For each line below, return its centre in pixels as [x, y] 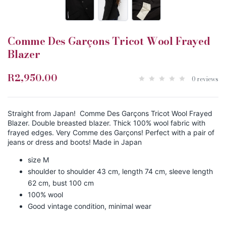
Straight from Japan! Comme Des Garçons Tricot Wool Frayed [110, 114]
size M [38, 160]
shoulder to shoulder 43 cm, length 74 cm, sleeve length [120, 172]
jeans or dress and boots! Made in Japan [75, 142]
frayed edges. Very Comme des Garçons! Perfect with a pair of [111, 133]
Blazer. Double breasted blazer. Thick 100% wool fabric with [106, 123]
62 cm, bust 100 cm [61, 183]
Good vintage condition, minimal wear [90, 206]
